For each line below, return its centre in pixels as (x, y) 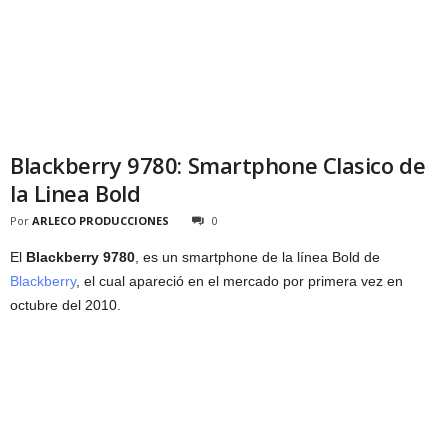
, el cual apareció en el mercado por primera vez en (239, 281)
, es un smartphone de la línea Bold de (257, 257)
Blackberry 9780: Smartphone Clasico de (218, 165)
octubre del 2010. (65, 305)
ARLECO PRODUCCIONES (100, 220)
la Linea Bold (75, 193)
